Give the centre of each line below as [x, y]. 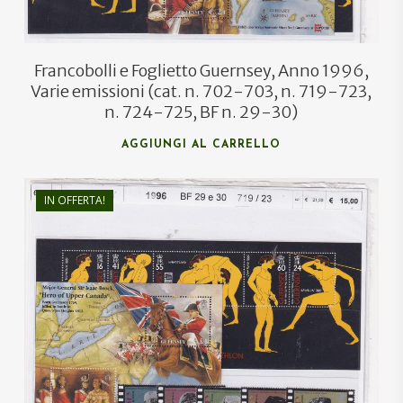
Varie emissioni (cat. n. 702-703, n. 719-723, [201, 92]
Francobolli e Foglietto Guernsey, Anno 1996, [201, 71]
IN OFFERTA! [74, 201]
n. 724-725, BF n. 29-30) [201, 112]
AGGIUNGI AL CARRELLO [201, 145]
